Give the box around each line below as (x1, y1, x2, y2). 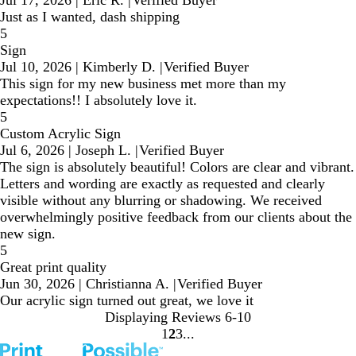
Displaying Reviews (105, 308, 221, 325)
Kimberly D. (83, 58, 156, 75)
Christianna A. (86, 275, 169, 292)
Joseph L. (75, 141, 131, 158)
